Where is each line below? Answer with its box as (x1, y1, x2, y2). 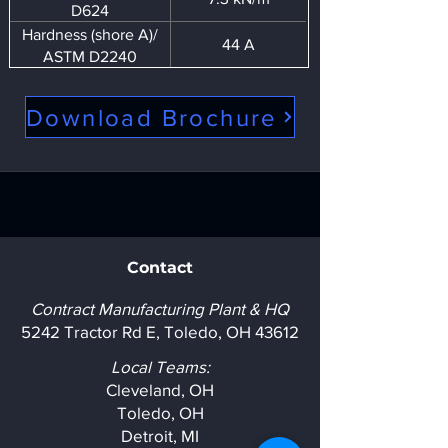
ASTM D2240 (43, 48, 137, 65)
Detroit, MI (121, 426, 199, 445)
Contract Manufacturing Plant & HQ (31, 299, 289, 318)
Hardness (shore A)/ (22, 26, 158, 43)
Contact (127, 258, 193, 277)
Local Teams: (110, 357, 210, 376)
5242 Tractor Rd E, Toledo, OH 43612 (21, 322, 299, 341)
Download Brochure (26, 103, 278, 131)
